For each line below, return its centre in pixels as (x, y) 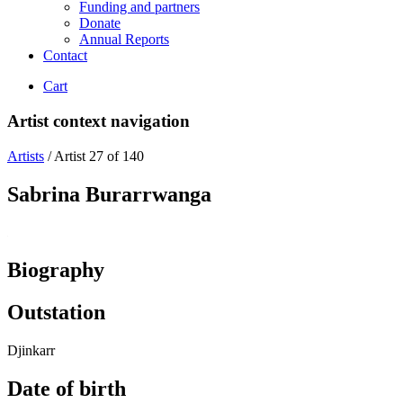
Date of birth (67, 389)
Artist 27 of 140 (99, 156)
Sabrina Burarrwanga (109, 194)
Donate (100, 23)
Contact (65, 56)
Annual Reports (124, 40)
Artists (26, 156)
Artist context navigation (99, 121)
